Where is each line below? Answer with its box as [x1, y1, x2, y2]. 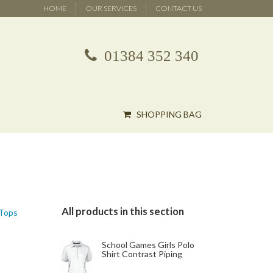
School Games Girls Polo [102, 239, 195, 250]
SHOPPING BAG [135, 108, 202, 119]
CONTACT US [155, 3, 202, 13]
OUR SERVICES [85, 3, 136, 13]
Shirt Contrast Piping [102, 249, 183, 260]
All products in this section [62, 205, 184, 218]
